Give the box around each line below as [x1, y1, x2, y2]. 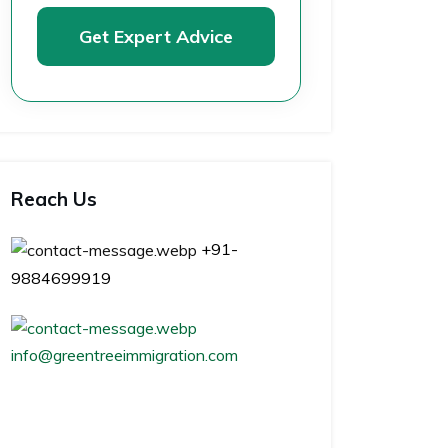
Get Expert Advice [79, 25, 233, 48]
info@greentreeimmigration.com [11, 344, 238, 365]
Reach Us [11, 187, 97, 211]
